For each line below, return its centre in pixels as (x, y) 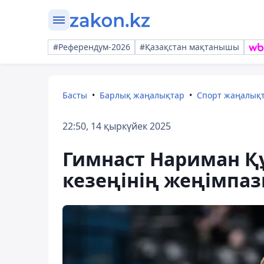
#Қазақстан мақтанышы (189, 47)
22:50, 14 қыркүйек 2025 (117, 126)
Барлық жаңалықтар (142, 95)
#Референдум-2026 (92, 47)
